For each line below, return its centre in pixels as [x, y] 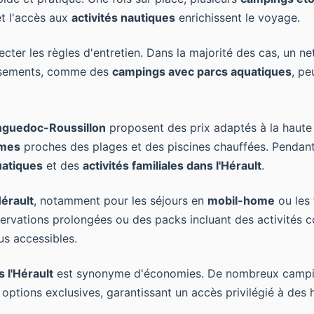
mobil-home [241, 200]
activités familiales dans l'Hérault [172, 165]
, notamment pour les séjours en [121, 200]
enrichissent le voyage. [238, 18]
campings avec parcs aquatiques [202, 71]
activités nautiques [123, 18]
